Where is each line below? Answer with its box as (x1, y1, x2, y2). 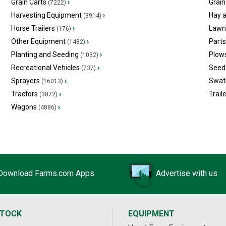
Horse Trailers (11, 24, 55, 32)
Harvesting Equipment (11, 11, 82, 19)
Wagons (11, 102, 37, 111)
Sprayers (11, 76, 40, 85)
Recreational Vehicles (11, 63, 80, 72)
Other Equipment (11, 37, 66, 45)
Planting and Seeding (11, 50, 79, 59)
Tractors (11, 89, 38, 98)
